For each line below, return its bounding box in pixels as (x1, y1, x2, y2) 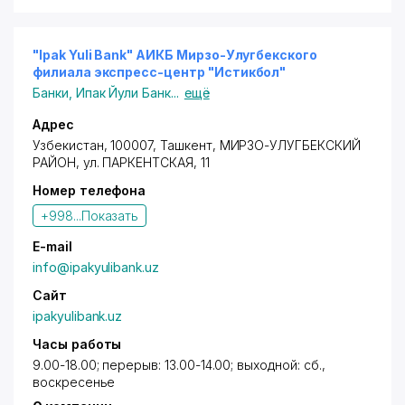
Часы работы (33, 336, 122, 352)
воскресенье (33, 374, 116, 390)
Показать (80, 208, 139, 223)
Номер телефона (33, 183, 146, 198)
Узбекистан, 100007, (33, 137, 160, 153)
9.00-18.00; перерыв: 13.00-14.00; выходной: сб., (33, 357, 325, 372)
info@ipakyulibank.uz (33, 259, 159, 275)
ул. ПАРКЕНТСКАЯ (82, 155, 193, 170)
